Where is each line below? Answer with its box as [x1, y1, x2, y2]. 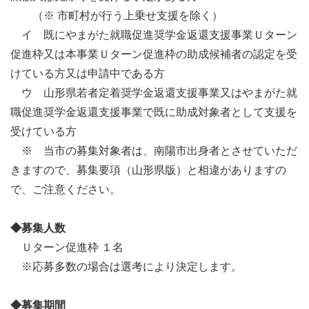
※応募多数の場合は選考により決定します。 [10, 261, 242, 273]
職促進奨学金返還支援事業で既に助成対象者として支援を [10, 106, 297, 119]
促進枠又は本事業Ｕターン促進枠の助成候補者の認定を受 [10, 48, 297, 61]
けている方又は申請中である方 [10, 68, 165, 80]
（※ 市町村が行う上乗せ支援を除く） [10, 10, 223, 22]
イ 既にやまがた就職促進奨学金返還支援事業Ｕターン [10, 29, 297, 41]
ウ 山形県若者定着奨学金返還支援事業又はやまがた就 [10, 87, 297, 99]
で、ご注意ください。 [10, 183, 121, 196]
